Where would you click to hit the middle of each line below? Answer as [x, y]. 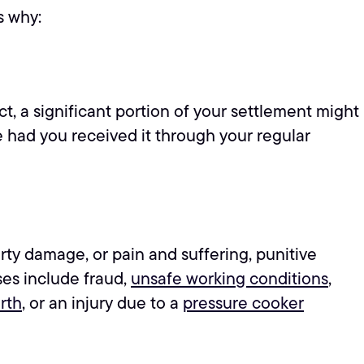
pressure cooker [243, 302]
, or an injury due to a [102, 302]
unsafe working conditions [230, 278]
